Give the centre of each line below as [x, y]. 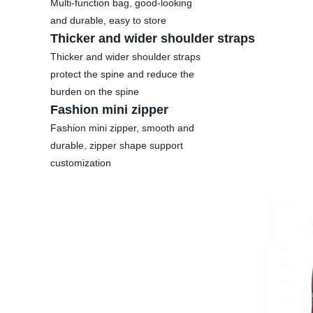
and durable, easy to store [108, 20]
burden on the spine [95, 92]
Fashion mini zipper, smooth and [122, 128]
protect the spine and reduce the [122, 74]
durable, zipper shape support [117, 145]
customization [81, 163]
